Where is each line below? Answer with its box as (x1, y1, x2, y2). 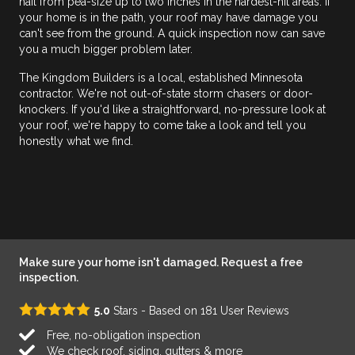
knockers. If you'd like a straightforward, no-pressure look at (19, 102, 326, 116)
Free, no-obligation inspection (47, 328, 200, 342)
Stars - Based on (110, 303, 200, 317)
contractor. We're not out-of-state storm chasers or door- (19, 86, 313, 100)
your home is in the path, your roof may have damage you (19, 10, 318, 24)
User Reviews (217, 303, 289, 317)
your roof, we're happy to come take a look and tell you (19, 118, 306, 132)
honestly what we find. (19, 134, 133, 147)
